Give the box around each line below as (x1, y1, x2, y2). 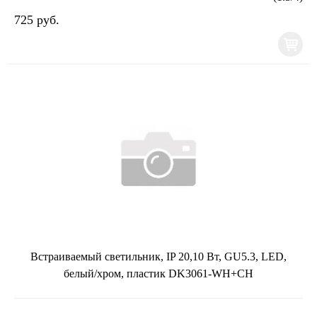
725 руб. (14, 12, 59, 27)
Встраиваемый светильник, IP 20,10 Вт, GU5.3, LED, (30, 250, 287, 263)
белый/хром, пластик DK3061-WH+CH (64, 267, 253, 279)
